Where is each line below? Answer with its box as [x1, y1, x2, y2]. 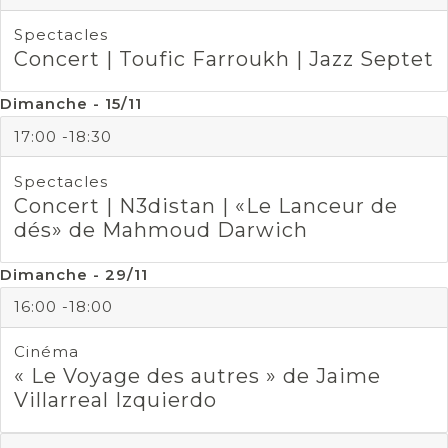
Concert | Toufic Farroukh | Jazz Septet [13, 47, 434, 71]
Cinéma [13, 342, 79, 361]
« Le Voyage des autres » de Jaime [13, 364, 381, 388]
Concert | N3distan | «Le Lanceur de [13, 193, 398, 218]
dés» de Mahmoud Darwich [13, 217, 308, 242]
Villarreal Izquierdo [13, 388, 217, 412]
